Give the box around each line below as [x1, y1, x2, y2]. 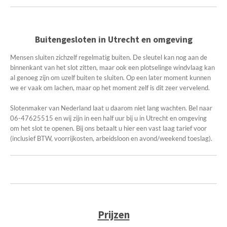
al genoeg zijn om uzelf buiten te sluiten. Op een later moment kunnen [10, 73, 211, 82]
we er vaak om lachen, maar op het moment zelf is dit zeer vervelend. [10, 84, 210, 92]
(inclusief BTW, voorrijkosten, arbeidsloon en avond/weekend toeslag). [10, 134, 212, 142]
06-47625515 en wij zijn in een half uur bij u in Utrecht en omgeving [10, 114, 207, 122]
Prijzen [97, 208, 130, 221]
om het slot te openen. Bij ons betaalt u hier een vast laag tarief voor [10, 124, 207, 132]
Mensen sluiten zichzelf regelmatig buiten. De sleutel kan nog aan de [10, 53, 207, 61]
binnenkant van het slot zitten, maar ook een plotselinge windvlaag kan [10, 63, 215, 71]
